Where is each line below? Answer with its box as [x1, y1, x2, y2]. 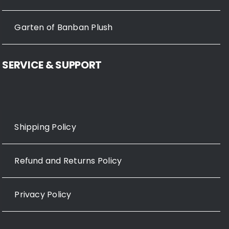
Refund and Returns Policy [14, 154, 122, 167]
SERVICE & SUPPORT [2, 57, 102, 72]
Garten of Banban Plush [14, 21, 113, 33]
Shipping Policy [14, 121, 76, 133]
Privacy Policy [14, 188, 72, 200]
